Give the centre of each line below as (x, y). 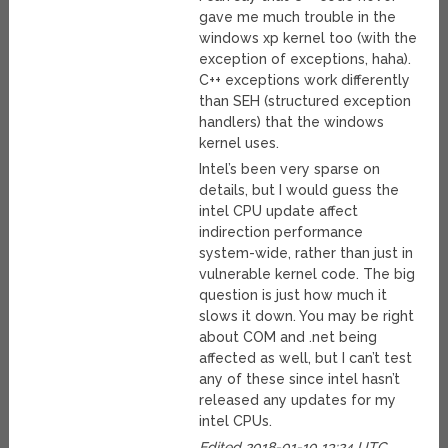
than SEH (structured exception (305, 101)
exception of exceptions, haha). (305, 59)
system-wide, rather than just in (306, 253)
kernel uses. (239, 143)
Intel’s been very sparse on (290, 169)
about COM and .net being (288, 337)
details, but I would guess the (299, 190)
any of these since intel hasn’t (300, 379)
